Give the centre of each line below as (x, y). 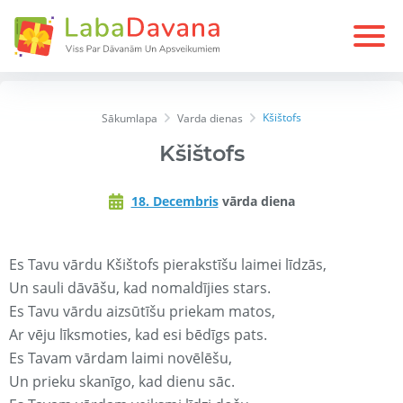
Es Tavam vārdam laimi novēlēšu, (121, 358)
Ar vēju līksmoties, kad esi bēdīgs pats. (138, 335)
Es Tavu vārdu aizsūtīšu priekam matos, (142, 312)
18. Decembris (175, 201)
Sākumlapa (130, 119)
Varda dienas (210, 119)
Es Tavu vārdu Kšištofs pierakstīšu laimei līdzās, (168, 265)
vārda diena (256, 201)
